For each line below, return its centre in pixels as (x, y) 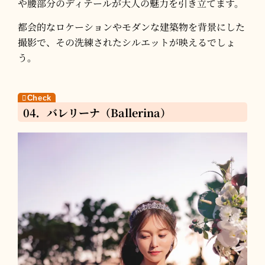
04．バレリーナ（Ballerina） (97, 112)
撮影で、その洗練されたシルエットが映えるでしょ (127, 43)
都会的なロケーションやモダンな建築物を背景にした (131, 27)
